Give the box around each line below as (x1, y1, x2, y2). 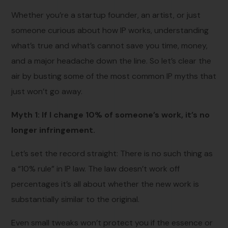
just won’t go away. (11, 85, 83, 97)
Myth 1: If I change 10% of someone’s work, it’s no (11, 109, 210, 120)
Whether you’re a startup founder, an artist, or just (11, 9, 201, 20)
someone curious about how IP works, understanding (11, 24, 209, 36)
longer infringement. (11, 124, 96, 135)
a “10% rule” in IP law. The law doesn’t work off (11, 163, 180, 174)
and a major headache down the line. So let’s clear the (11, 55, 212, 66)
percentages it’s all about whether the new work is (11, 178, 199, 189)
